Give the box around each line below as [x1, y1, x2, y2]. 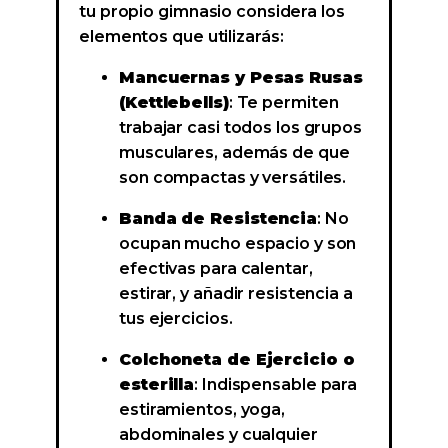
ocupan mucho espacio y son [119, 234, 357, 254]
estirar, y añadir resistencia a [119, 284, 353, 304]
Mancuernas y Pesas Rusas [119, 68, 363, 88]
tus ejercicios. [119, 309, 233, 329]
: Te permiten [228, 93, 339, 113]
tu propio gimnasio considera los [79, 2, 345, 22]
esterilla [119, 375, 195, 395]
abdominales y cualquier [119, 425, 318, 445]
